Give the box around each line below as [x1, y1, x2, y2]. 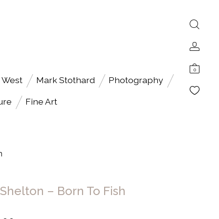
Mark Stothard [36, 75, 95, 85]
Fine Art [25, 96, 57, 107]
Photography [108, 75, 163, 85]
